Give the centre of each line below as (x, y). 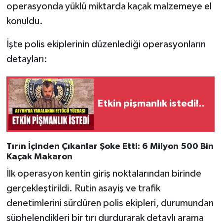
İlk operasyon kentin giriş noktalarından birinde (104, 174)
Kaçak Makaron (39, 157)
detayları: (27, 59)
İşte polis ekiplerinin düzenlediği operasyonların (106, 44)
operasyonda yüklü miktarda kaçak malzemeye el (109, 6)
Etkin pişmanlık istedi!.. (151, 104)
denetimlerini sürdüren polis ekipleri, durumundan (110, 203)
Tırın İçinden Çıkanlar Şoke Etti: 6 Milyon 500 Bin (110, 146)
